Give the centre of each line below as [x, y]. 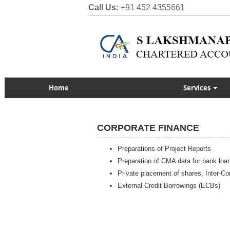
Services [198, 88]
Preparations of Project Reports [164, 149]
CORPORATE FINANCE [148, 128]
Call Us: [103, 7]
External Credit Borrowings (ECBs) [169, 186]
